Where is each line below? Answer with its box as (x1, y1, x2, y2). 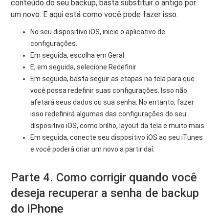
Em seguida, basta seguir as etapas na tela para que (30, 74, 195, 83)
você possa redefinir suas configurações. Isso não (30, 86, 188, 94)
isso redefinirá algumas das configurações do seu (30, 109, 187, 118)
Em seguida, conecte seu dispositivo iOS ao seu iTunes (30, 133, 203, 141)
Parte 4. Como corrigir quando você (11, 170, 197, 184)
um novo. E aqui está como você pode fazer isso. (11, 9, 178, 19)
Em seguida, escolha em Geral (30, 51, 125, 59)
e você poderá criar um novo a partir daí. (30, 145, 155, 153)
